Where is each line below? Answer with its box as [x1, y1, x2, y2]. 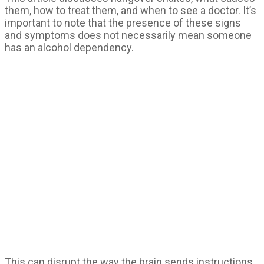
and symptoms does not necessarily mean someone [5, 29, 252, 41]
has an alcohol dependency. [5, 41, 134, 54]
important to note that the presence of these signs [5, 16, 241, 29]
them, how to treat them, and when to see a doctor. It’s [5, 4, 256, 16]
